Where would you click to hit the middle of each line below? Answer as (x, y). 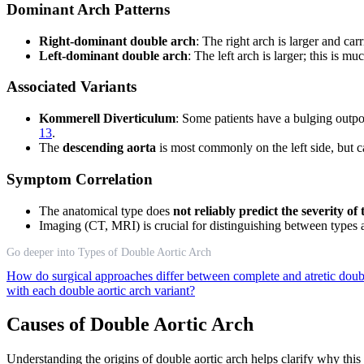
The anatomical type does (106, 210)
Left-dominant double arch (113, 55)
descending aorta (109, 148)
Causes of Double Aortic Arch (130, 325)
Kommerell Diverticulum (107, 119)
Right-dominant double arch (117, 41)
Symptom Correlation (80, 179)
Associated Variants (71, 87)
